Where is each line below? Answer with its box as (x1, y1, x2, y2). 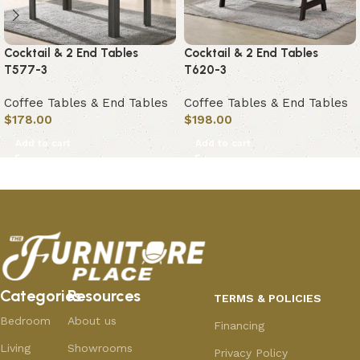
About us (67, 314, 117, 328)
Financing (213, 319, 264, 333)
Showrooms (67, 342, 133, 355)
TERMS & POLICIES (213, 292, 321, 305)
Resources (67, 286, 141, 306)
